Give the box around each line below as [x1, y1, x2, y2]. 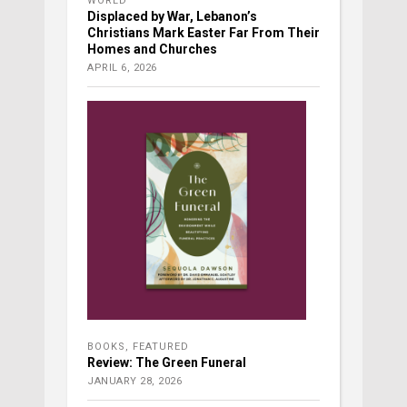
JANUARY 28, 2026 [87, 375, 182, 388]
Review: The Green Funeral [87, 355, 246, 371]
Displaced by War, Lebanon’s [87, 9, 257, 25]
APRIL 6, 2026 [87, 62, 157, 74]
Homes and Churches [87, 42, 217, 57]
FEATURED [133, 341, 189, 353]
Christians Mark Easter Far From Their [87, 25, 320, 41]
